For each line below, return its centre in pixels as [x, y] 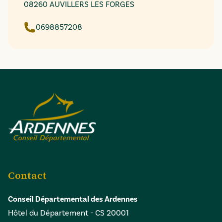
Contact [27, 176]
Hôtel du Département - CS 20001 [68, 213]
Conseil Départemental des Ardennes [73, 199]
